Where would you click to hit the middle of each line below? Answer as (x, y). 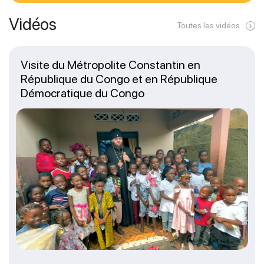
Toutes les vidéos (208, 25)
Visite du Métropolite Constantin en (110, 65)
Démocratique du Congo (82, 93)
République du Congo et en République (119, 79)
